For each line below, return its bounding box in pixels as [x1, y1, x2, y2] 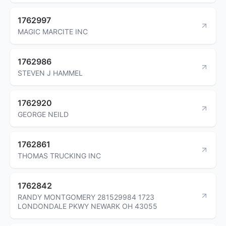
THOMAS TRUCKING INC [18, 151, 101, 160]
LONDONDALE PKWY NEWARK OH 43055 [18, 201, 157, 210]
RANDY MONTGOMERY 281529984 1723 [18, 192, 154, 201]
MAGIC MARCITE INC [18, 27, 88, 36]
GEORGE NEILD [18, 109, 69, 119]
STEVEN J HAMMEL [18, 68, 83, 77]
